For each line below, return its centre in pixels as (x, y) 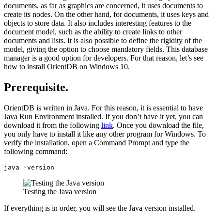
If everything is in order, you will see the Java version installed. (100, 208)
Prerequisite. (36, 87)
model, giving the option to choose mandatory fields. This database (106, 49)
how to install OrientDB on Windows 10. (67, 66)
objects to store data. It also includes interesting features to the (98, 23)
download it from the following (53, 125)
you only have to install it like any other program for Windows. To (105, 134)
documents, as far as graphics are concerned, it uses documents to (103, 5)
